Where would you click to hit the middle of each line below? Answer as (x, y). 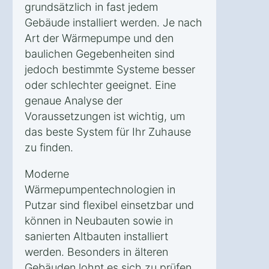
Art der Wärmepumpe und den (99, 38)
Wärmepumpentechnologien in (100, 189)
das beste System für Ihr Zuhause (108, 131)
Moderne (47, 174)
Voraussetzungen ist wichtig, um (105, 116)
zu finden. (49, 147)
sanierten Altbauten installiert (96, 236)
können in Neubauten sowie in (99, 220)
